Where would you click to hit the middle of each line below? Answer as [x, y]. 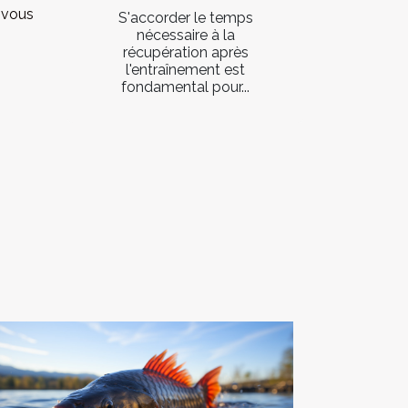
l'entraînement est [185, 69]
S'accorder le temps [185, 17]
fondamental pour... [185, 87]
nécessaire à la [185, 35]
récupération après [185, 52]
